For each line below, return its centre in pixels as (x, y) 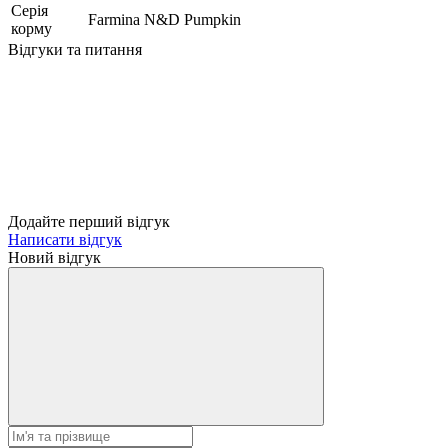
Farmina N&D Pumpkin (164, 19)
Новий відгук (54, 257)
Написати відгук (65, 239)
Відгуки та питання (75, 49)
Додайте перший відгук (89, 221)
